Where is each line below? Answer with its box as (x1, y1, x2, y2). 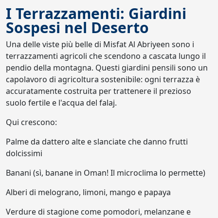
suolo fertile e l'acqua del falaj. (6, 97, 117, 109)
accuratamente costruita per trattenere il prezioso (6, 86, 191, 97)
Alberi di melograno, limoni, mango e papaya (6, 187, 171, 198)
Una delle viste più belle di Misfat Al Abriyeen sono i (6, 39, 194, 50)
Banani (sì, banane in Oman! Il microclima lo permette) (6, 167, 205, 179)
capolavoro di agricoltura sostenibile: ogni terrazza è (6, 74, 200, 85)
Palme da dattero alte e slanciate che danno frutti (6, 136, 188, 147)
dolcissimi (6, 148, 42, 159)
